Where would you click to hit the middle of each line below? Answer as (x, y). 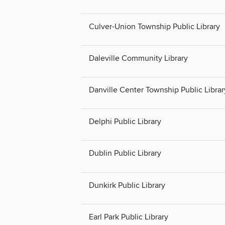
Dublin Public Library (125, 153)
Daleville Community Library (138, 59)
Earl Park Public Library (129, 217)
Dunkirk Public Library (127, 185)
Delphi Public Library (125, 122)
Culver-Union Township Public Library (154, 27)
